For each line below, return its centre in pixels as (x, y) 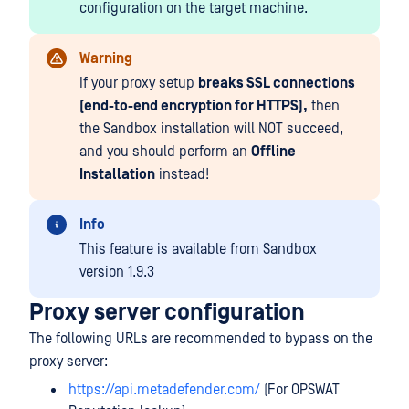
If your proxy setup (139, 83)
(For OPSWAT (300, 390)
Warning (106, 58)
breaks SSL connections (277, 83)
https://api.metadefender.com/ (164, 390)
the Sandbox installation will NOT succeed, (211, 129)
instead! (182, 174)
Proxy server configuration (167, 313)
